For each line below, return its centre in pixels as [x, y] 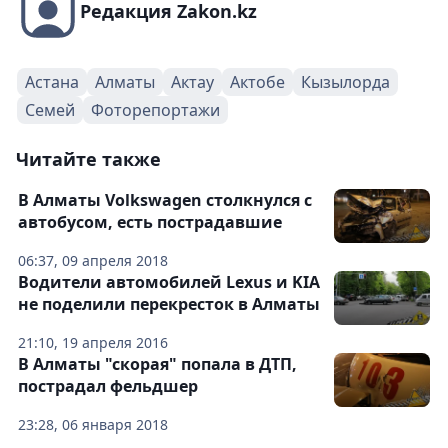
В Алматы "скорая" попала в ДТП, [157, 364]
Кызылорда [345, 82]
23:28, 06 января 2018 [93, 425]
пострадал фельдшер [108, 386]
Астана [52, 82]
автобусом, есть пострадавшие [150, 222]
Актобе [257, 82]
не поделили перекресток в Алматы [169, 304]
